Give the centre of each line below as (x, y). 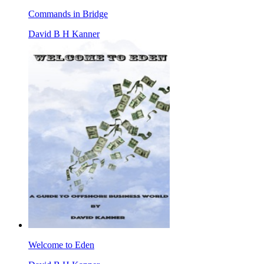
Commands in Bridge (68, 14)
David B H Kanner (64, 34)
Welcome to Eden (61, 245)
